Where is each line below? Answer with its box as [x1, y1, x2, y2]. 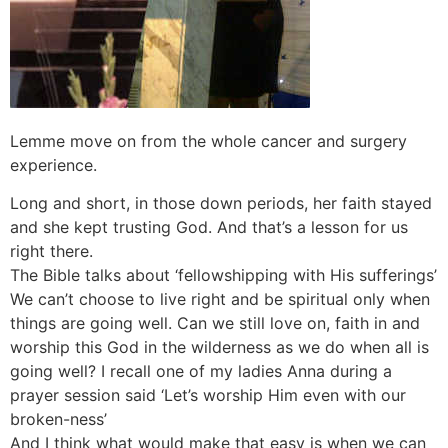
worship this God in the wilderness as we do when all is [10, 337, 429, 358]
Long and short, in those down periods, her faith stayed [10, 193, 432, 214]
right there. [10, 241, 93, 262]
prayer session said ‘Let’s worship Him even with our [10, 385, 406, 406]
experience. [10, 154, 97, 175]
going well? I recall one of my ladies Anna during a [10, 361, 392, 382]
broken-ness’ [10, 409, 107, 430]
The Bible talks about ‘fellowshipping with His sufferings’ [10, 265, 437, 286]
